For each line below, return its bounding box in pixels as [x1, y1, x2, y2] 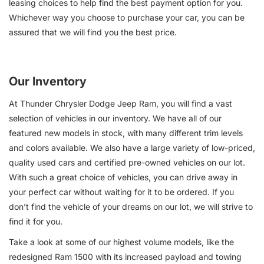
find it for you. [9, 216, 62, 226]
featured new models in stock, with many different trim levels [9, 127, 243, 138]
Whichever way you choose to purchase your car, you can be [9, 12, 245, 22]
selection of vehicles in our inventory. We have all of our [9, 113, 222, 123]
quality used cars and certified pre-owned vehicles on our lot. [9, 157, 245, 167]
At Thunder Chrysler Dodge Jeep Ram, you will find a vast [9, 98, 232, 108]
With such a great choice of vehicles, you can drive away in [9, 171, 237, 182]
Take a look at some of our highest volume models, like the [9, 236, 234, 247]
